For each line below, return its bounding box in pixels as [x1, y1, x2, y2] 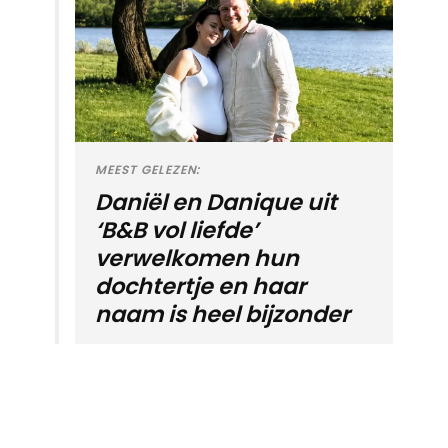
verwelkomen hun [95, 241, 299, 274]
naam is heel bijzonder [95, 297, 350, 330]
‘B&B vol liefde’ [95, 213, 258, 246]
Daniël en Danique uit [95, 185, 337, 218]
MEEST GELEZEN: [95, 160, 201, 178]
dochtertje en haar [95, 269, 306, 302]
